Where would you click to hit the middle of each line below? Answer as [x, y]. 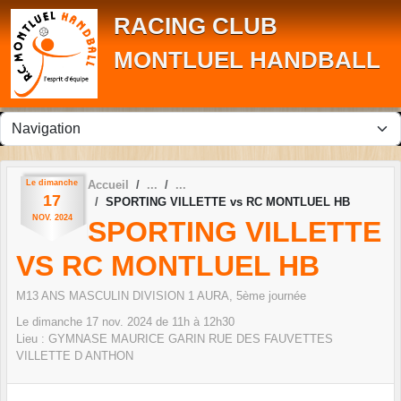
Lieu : [32, 338]
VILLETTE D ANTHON [75, 355]
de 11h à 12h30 [193, 321]
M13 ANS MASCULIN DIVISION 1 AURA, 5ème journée [161, 295]
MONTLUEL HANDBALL [247, 60]
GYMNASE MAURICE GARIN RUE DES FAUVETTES [191, 338]
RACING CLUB [196, 26]
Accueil [108, 185]
